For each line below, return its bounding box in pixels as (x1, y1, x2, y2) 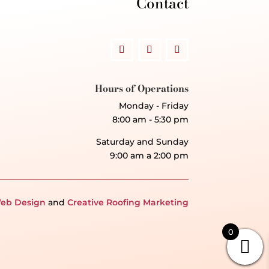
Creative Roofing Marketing (67, 197, 189, 208)
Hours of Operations (94, 81, 189, 96)
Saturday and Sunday (95, 136, 189, 148)
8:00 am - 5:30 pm (112, 114, 189, 125)
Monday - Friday (118, 100, 189, 112)
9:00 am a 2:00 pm (109, 150, 189, 162)
